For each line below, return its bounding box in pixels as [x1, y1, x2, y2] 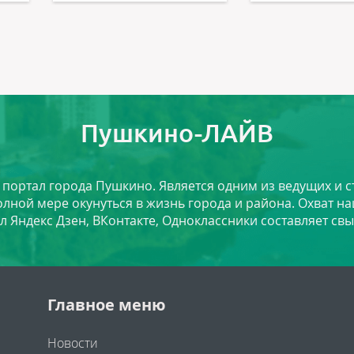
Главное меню [47, 294, 166, 315]
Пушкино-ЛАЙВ [81, 119, 273, 147]
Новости [47, 334, 98, 352]
